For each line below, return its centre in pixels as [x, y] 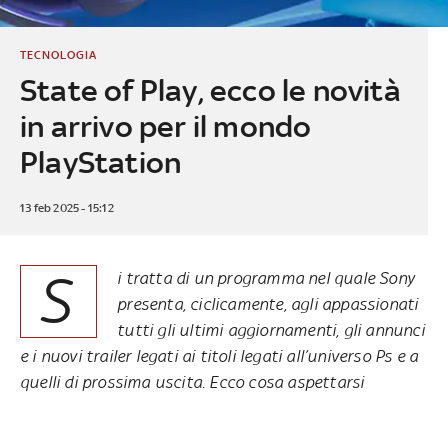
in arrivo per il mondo [165, 126]
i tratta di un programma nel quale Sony [266, 277]
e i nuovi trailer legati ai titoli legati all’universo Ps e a [219, 355]
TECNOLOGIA [58, 54]
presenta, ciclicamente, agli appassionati [268, 303]
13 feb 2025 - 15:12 [66, 207]
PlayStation [100, 162]
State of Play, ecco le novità [210, 90]
